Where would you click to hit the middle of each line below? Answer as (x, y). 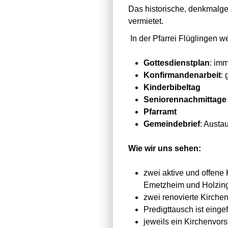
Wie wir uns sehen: (165, 148)
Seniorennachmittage (185, 99)
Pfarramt (160, 112)
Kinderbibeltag (172, 87)
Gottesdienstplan (177, 63)
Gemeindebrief (172, 124)
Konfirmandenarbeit (182, 75)
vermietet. (147, 21)
